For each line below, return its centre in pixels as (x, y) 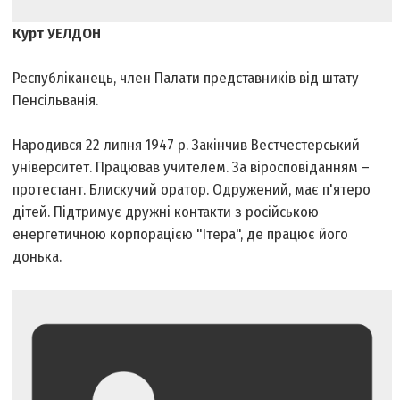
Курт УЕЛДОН (57, 34)
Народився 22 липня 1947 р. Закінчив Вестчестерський (187, 146)
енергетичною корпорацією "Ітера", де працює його (181, 235)
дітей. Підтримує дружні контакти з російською (166, 212)
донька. (37, 257)
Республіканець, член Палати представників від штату (186, 79)
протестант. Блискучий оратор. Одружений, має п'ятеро (192, 190)
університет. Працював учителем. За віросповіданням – (192, 168)
